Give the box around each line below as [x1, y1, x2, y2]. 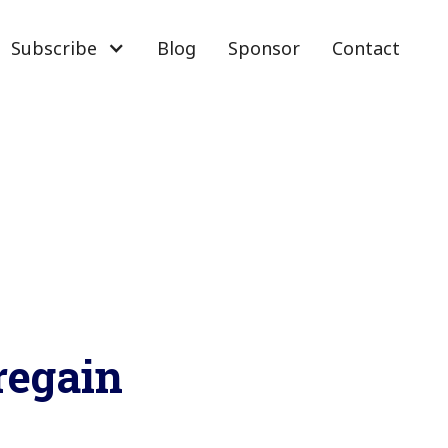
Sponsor [228, 36, 300, 61]
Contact [332, 36, 400, 61]
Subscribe [11, 36, 97, 61]
